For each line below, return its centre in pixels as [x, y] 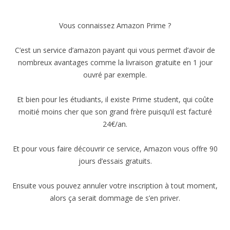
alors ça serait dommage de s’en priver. [115, 198]
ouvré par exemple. [115, 75]
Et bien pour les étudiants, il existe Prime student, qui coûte [115, 99]
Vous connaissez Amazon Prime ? [115, 25]
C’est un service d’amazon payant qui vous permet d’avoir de [115, 50]
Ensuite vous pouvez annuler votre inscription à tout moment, [115, 186]
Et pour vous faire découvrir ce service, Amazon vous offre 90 [115, 149]
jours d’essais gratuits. [115, 161]
